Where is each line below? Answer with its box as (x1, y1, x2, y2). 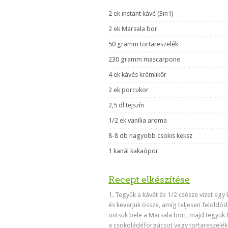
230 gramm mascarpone (108, 55, 180, 63)
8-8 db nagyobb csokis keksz (108, 132, 192, 139)
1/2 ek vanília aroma (108, 117, 167, 124)
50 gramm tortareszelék (108, 40, 178, 48)
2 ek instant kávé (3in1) (108, 10, 174, 17)
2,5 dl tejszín (108, 101, 144, 109)
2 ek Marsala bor (108, 25, 157, 33)
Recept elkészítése (108, 175, 190, 185)
